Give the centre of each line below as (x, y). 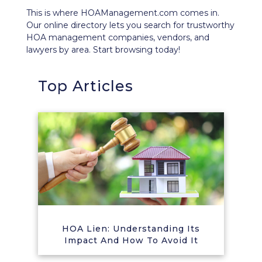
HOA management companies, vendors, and (118, 37)
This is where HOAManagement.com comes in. (123, 13)
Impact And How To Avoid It (131, 240)
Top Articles (86, 86)
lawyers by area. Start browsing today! (103, 50)
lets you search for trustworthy (171, 25)
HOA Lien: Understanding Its (131, 229)
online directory (75, 25)
